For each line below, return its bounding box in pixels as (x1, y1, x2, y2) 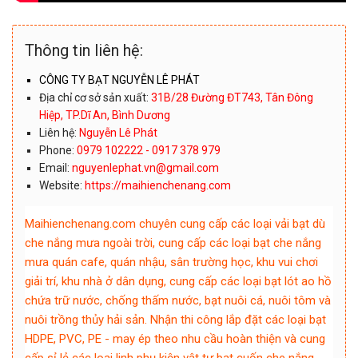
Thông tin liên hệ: (25, 41, 143, 61)
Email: (39, 161, 73, 175)
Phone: (39, 144, 75, 157)
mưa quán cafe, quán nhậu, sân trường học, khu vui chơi (25, 255, 318, 270)
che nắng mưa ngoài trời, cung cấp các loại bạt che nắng (25, 236, 321, 251)
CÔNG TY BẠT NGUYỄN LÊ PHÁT (39, 74, 201, 87)
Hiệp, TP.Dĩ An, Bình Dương (39, 109, 171, 122)
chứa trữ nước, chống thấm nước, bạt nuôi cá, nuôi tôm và (25, 293, 331, 308)
